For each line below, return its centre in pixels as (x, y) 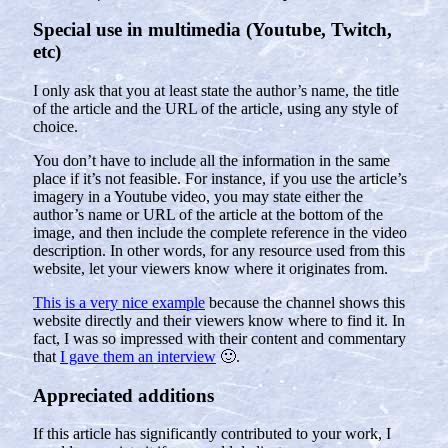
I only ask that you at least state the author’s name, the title (216, 91)
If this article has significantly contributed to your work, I (212, 434)
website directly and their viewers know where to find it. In (219, 321)
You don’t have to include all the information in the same (211, 161)
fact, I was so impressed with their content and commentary (219, 339)
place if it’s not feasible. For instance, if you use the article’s (220, 179)
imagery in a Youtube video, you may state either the (198, 197)
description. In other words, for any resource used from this (219, 251)
